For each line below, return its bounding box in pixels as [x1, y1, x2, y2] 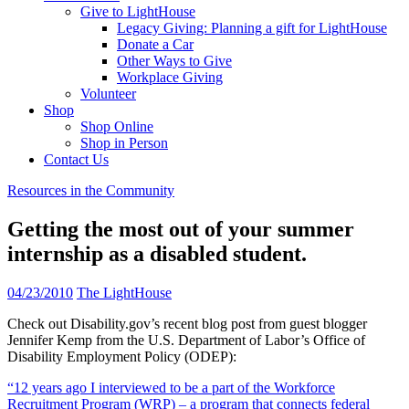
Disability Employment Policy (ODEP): [7, 348, 236, 364]
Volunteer [80, 86, 136, 101]
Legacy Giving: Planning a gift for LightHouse [117, 20, 387, 36]
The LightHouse [77, 284, 172, 300]
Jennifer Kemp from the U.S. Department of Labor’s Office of [7, 331, 365, 348]
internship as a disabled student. [7, 241, 307, 266]
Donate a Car [117, 37, 194, 52]
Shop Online [80, 119, 153, 134]
